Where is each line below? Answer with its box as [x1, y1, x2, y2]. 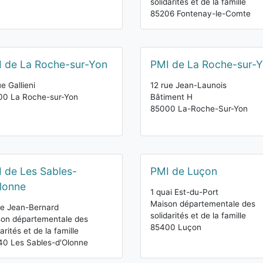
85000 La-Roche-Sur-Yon [150, 104, 248, 113]
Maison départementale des [150, 199, 255, 208]
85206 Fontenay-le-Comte [150, 9, 251, 18]
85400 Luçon [150, 222, 201, 232]
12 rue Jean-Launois [150, 80, 227, 90]
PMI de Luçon [150, 165, 217, 177]
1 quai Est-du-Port [150, 187, 218, 197]
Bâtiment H [150, 92, 193, 102]
